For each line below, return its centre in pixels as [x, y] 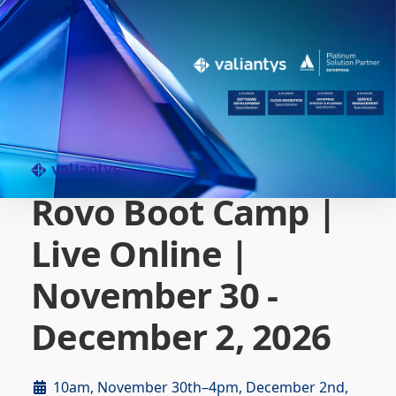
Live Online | [140, 254]
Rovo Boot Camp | [183, 212]
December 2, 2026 [181, 337]
